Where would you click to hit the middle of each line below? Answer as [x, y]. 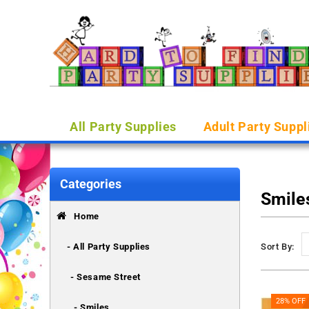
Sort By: [278, 247]
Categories [91, 184]
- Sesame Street [106, 277]
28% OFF [291, 301]
